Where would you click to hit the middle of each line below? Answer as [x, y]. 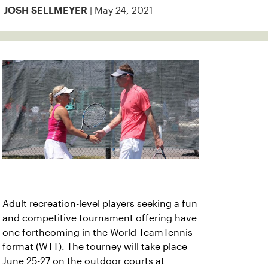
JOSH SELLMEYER [45, 10]
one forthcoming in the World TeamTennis [98, 232]
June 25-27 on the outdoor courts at [83, 261]
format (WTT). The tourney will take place [95, 247]
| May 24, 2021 [120, 10]
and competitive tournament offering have [100, 218]
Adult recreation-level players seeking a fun [100, 204]
